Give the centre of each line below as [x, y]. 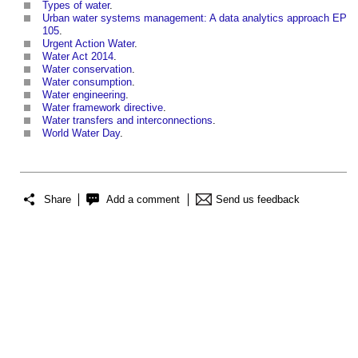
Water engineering [84, 94]
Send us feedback [258, 200]
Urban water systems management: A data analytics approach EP [195, 18]
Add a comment [143, 200]
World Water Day [81, 133]
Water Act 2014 [78, 56]
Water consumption [87, 82]
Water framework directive [103, 107]
